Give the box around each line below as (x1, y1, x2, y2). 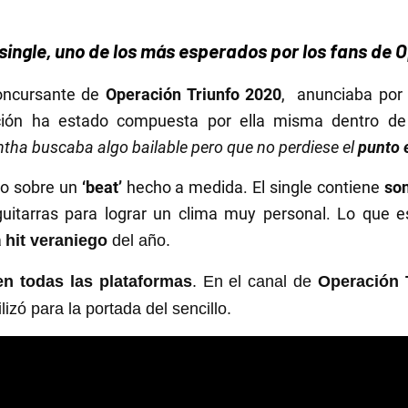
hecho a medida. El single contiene (126, 178, 380, 198)
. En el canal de (191, 272, 319, 291)
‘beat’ (81, 178, 127, 198)
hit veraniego (5, 231, 112, 250)
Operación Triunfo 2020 (106, 85, 282, 105)
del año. (112, 231, 170, 250)
